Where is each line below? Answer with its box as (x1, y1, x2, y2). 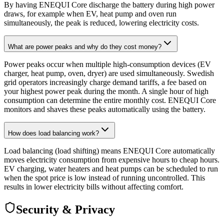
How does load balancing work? (8, 129, 99, 137)
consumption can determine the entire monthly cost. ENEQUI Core (4, 95, 216, 104)
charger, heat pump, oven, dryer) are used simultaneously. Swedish (4, 68, 214, 77)
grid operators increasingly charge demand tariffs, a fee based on (4, 77, 206, 86)
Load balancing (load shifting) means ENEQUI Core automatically (4, 146, 215, 155)
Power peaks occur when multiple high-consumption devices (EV (4, 59, 211, 68)
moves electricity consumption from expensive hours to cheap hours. (4, 155, 219, 164)
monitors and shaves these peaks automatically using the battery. (4, 104, 205, 113)
